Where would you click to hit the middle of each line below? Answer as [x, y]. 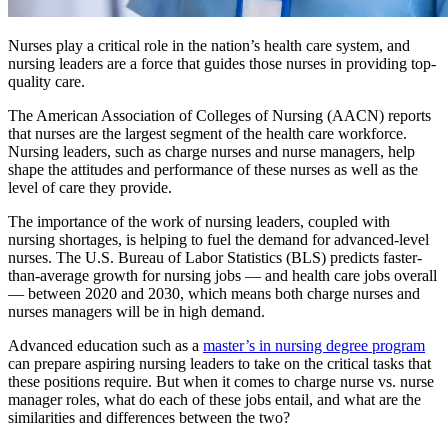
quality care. [46, 81]
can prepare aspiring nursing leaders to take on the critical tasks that [219, 363]
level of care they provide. [90, 187]
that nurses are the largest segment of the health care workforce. [207, 133]
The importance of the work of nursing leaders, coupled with [199, 221]
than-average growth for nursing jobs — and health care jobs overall [222, 275]
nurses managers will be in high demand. [136, 311]
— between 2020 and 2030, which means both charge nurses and [214, 293]
